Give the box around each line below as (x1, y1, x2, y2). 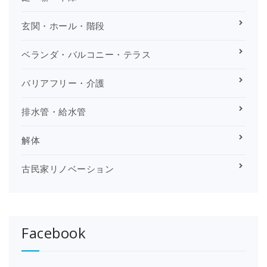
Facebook (21, 222, 86, 243)
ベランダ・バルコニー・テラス (21, 48, 151, 60)
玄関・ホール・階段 (21, 19, 105, 32)
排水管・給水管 (21, 105, 86, 117)
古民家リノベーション (21, 162, 114, 175)
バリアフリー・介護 (21, 76, 105, 89)
